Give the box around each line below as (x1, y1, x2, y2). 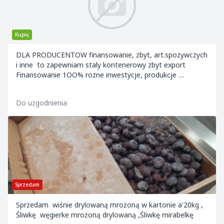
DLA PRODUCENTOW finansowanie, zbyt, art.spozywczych (16, 50, 207, 59)
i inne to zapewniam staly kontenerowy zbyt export (16, 60, 187, 69)
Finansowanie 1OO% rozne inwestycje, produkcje (16, 70, 178, 79)
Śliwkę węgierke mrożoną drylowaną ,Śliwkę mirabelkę (16, 210, 195, 219)
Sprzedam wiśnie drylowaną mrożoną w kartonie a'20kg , (16, 200, 203, 209)
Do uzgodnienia (16, 98, 67, 107)
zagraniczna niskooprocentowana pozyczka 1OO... (16, 80, 178, 89)
